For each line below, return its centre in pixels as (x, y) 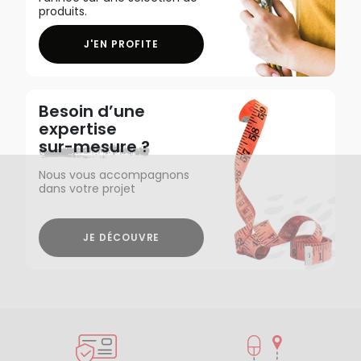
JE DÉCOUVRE (121, 237)
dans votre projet (87, 188)
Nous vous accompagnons (114, 174)
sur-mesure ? (94, 146)
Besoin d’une (92, 111)
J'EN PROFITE (121, 44)
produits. (63, 11)
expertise (83, 129)
